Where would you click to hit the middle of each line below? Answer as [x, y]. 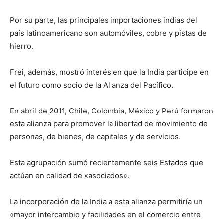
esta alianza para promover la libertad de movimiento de [109, 124]
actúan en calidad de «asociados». [70, 176]
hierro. [22, 46]
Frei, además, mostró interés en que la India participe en [109, 72]
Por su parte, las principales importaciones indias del [104, 20]
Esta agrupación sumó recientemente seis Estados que [107, 163]
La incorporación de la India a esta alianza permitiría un [106, 202]
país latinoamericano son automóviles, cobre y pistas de [108, 33]
